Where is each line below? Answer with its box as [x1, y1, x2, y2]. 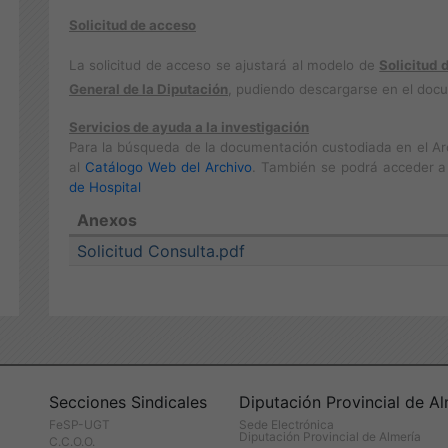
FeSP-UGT [49, 417, 110, 432]
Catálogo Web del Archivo [84, 159, 252, 175]
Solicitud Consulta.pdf [77, 241, 245, 261]
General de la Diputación [69, 81, 228, 97]
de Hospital [69, 179, 141, 195]
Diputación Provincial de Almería [239, 429, 421, 444]
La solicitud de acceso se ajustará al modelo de [69, 57, 380, 73]
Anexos [77, 210, 137, 230]
